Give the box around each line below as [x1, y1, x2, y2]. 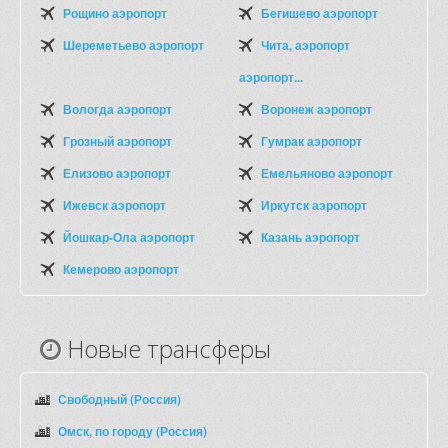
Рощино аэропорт [63, 4, 167, 22]
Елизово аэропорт [63, 164, 171, 182]
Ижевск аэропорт [63, 196, 166, 214]
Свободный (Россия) [58, 390, 181, 408]
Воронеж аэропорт [261, 100, 372, 118]
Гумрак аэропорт [261, 132, 362, 150]
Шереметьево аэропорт [63, 36, 204, 54]
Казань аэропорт [261, 228, 360, 246]
